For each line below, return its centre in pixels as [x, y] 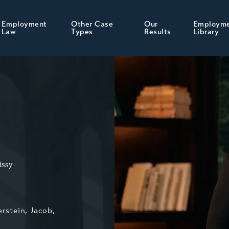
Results [158, 32]
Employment [24, 24]
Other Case [92, 24]
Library [206, 32]
